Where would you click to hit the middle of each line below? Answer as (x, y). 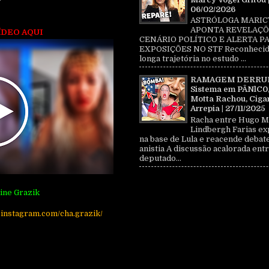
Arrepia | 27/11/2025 (228, 109)
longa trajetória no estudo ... (193, 59)
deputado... (160, 158)
